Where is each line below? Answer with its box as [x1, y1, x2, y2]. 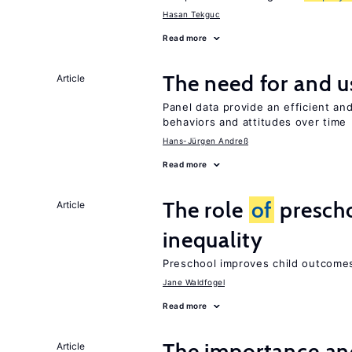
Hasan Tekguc [163, 9, 220, 19]
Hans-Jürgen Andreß [163, 136, 248, 145]
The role [163, 196, 249, 223]
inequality [163, 226, 263, 253]
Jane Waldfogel [163, 277, 225, 287]
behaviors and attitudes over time [163, 115, 347, 128]
